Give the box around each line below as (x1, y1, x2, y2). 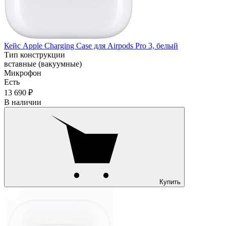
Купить (159, 178, 181, 186)
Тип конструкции (4, 50, 65, 59)
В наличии (4, 97, 41, 106)
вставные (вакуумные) (4, 59, 82, 68)
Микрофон (4, 68, 41, 77)
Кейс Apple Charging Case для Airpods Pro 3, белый (4, 41, 178, 50)
